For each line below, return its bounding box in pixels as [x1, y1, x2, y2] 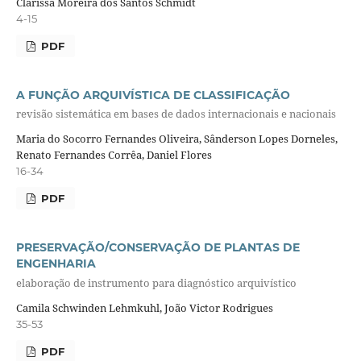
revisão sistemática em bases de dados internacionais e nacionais [15, 106, 336, 121]
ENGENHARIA [15, 256, 96, 272]
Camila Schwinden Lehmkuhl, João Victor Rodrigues [15, 301, 273, 316]
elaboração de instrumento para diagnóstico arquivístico [15, 275, 297, 290]
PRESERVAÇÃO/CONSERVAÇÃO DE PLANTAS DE [15, 240, 300, 255]
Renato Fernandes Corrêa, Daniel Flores [15, 147, 212, 163]
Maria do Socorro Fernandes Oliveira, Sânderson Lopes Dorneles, [15, 131, 338, 147]
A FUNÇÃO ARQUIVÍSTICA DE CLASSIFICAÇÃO [15, 87, 290, 102]
